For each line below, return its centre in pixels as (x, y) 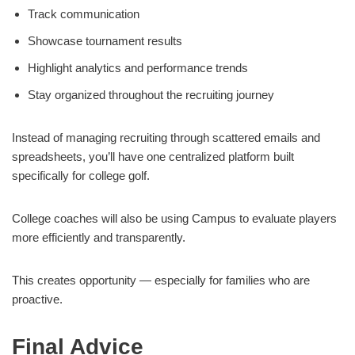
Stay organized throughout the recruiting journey (151, 95)
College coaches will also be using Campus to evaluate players (174, 218)
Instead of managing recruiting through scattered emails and (166, 137)
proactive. (37, 299)
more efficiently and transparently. (99, 237)
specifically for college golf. (81, 176)
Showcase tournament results (105, 41)
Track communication (84, 14)
